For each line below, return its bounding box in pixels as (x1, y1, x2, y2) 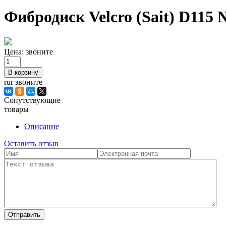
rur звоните (4, 77, 42, 86)
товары (4, 104, 29, 114)
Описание (24, 122, 59, 131)
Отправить (8, 210, 40, 218)
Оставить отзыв (4, 139, 59, 148)
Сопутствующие (4, 95, 61, 104)
